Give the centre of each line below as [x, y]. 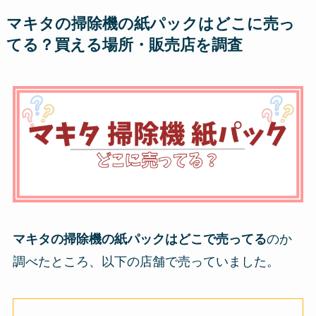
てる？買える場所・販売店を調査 [124, 45]
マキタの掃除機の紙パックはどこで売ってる [139, 239]
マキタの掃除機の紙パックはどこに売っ [150, 24]
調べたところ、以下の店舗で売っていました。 [146, 261]
